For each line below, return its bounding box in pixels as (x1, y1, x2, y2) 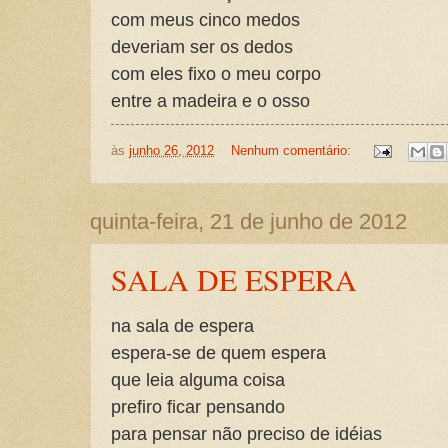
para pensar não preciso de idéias (111, 422, 382, 444)
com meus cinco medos (111, 9, 300, 31)
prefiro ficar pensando (111, 395, 285, 417)
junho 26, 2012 (129, 143, 214, 159)
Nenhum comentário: (230, 143, 355, 159)
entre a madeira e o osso (111, 90, 310, 112)
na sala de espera (111, 314, 254, 336)
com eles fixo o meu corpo (111, 63, 321, 85)
